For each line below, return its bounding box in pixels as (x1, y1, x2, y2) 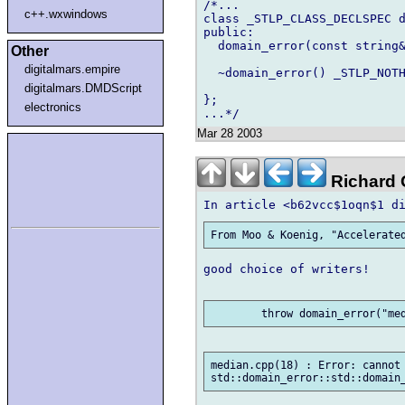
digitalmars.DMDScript (24, 80, 143, 95)
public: (203, 24, 254, 39)
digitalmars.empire (24, 61, 121, 76)
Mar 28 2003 (197, 126, 262, 140)
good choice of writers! (203, 262, 370, 277)
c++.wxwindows (24, 6, 108, 21)
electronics (24, 99, 82, 114)
